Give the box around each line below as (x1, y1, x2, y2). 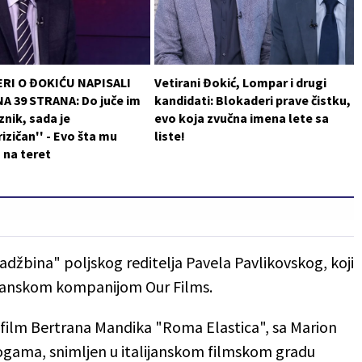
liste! (154, 127, 185, 144)
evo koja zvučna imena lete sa (154, 109, 329, 126)
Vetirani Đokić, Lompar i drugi (154, 74, 326, 90)
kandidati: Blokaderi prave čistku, (154, 91, 351, 108)
